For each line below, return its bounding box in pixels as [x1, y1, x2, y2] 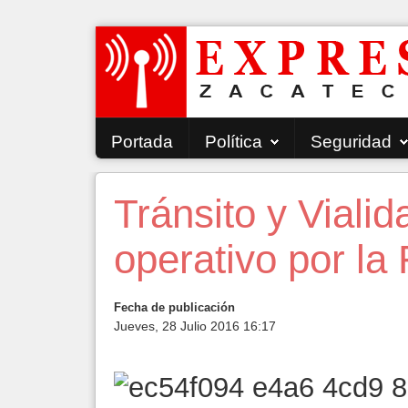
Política [205, 132, 262, 151]
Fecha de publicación [114, 301, 235, 314]
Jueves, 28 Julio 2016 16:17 [114, 319, 276, 333]
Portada [111, 132, 173, 151]
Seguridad [311, 132, 392, 151]
